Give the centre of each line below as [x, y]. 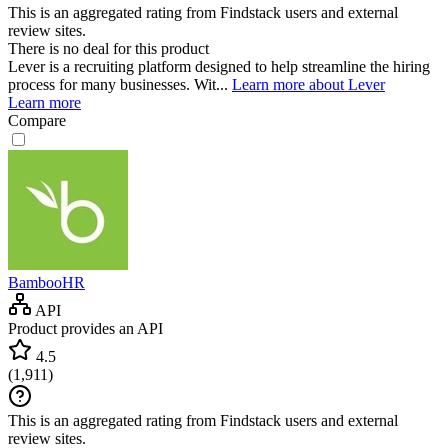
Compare [37, 120]
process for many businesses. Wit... [120, 84]
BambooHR [46, 282]
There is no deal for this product [108, 48]
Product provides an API [85, 328]
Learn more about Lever [308, 84]
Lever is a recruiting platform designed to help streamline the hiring [219, 66]
